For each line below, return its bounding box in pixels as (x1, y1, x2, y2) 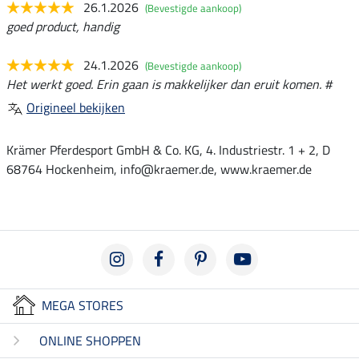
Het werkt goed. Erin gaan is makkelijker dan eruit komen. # (6, 74, 332, 94)
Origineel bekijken (26, 97, 125, 117)
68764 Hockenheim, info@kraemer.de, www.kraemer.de (6, 159, 312, 179)
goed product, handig (6, 16, 119, 36)
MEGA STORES (42, 295, 123, 315)
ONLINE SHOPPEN (39, 331, 141, 351)
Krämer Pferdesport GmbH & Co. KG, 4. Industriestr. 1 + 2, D (6, 139, 330, 159)
